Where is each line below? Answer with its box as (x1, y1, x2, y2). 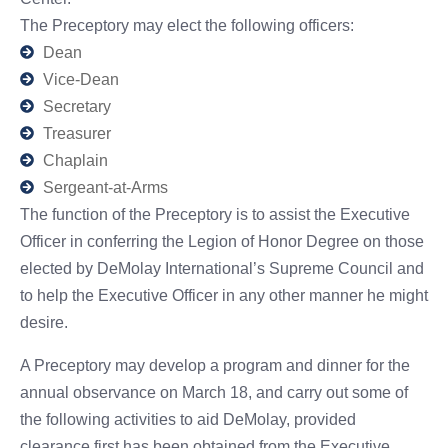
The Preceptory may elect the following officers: (20, 16, 354, 34)
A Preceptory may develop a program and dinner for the (20, 356, 410, 374)
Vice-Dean (42, 70, 119, 88)
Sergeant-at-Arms (42, 178, 168, 196)
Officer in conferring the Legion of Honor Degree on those (20, 232, 424, 250)
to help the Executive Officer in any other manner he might (20, 286, 428, 304)
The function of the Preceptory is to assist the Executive (20, 205, 410, 223)
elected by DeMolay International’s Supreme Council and (20, 259, 424, 277)
